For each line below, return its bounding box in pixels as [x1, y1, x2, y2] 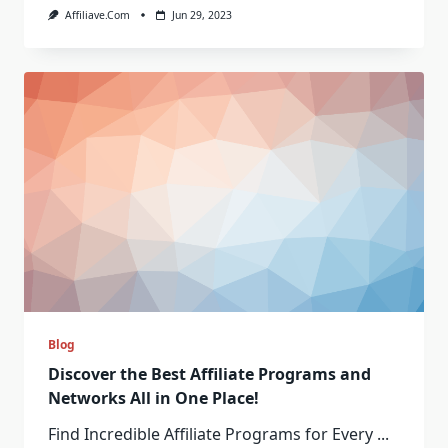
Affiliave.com [64, 7, 130, 22]
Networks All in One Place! [48, 387, 259, 410]
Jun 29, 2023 [171, 7, 232, 22]
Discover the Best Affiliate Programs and [48, 363, 371, 386]
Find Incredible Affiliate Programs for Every [48, 423, 373, 446]
